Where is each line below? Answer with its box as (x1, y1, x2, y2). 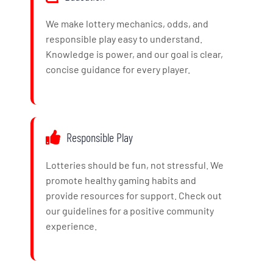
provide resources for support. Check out (46, 189, 222, 201)
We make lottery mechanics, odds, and (46, 18, 208, 30)
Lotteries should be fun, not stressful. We (46, 158, 224, 171)
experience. (46, 219, 97, 232)
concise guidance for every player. (46, 63, 190, 76)
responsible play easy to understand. (46, 33, 202, 45)
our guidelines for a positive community (46, 204, 214, 216)
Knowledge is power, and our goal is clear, (46, 48, 223, 60)
